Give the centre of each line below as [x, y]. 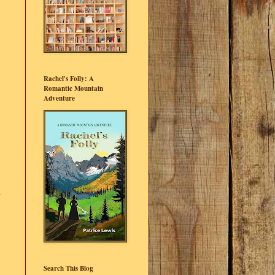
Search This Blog [68, 268]
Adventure [59, 98]
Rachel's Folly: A [69, 79]
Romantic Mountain [73, 88]
